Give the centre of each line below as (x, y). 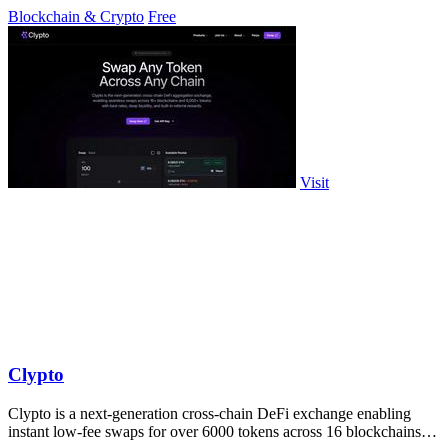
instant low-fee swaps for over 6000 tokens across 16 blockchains (214, 432)
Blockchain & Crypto (76, 16)
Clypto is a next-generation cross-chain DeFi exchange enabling (209, 414)
